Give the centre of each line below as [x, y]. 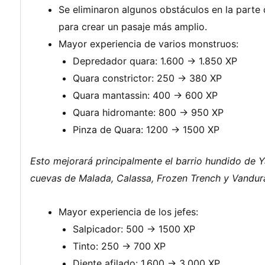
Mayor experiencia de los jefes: [128, 211]
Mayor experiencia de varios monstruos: [148, 43]
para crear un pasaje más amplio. [133, 26]
